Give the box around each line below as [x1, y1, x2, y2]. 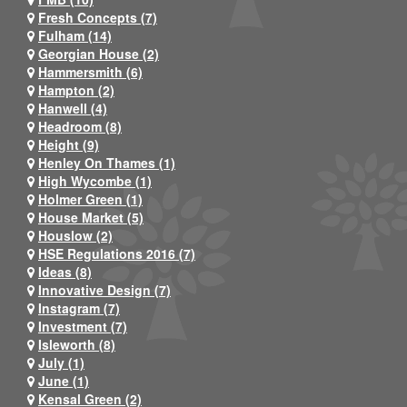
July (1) [38, 352, 84, 372]
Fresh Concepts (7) [38, 7, 157, 26]
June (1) [38, 371, 89, 390]
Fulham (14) [38, 25, 112, 45]
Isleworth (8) [38, 334, 115, 353]
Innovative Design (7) [38, 280, 171, 299]
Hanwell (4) [38, 98, 107, 117]
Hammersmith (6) [38, 62, 143, 81]
